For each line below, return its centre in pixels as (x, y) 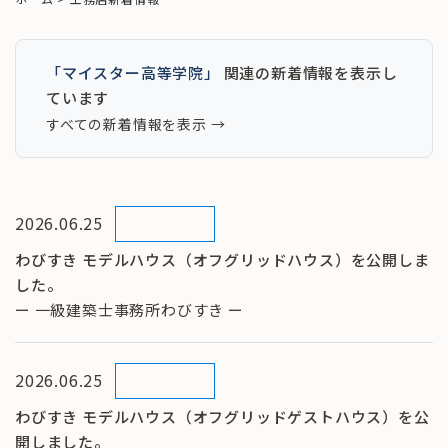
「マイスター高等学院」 (133, 72)
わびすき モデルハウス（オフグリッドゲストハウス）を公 (222, 416)
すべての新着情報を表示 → (136, 123)
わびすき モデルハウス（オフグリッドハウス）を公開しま (222, 259)
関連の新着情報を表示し (308, 72)
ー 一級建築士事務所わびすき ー (129, 309)
